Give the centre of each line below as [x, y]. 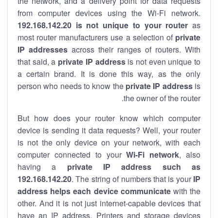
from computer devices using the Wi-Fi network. [109, 13]
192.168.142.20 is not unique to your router [103, 25]
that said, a [38, 62]
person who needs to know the [72, 86]
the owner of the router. [162, 98]
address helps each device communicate [94, 191]
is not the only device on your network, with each [109, 142]
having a [42, 167]
